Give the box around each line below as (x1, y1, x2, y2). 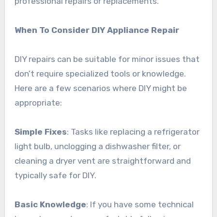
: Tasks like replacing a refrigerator (66, 126, 200, 137)
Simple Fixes (14, 126, 67, 137)
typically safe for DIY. (14, 170, 96, 180)
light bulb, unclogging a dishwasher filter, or (14, 141, 181, 151)
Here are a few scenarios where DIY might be (14, 83, 187, 93)
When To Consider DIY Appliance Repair (14, 25, 179, 35)
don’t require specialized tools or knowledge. (14, 68, 186, 78)
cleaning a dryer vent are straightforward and (14, 155, 191, 166)
